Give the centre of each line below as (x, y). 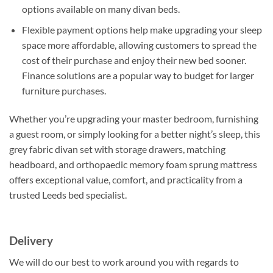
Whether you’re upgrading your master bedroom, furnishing (134, 119)
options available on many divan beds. (101, 9)
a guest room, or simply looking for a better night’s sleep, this (135, 134)
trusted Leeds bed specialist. (68, 195)
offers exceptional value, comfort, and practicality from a (126, 180)
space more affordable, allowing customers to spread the (139, 45)
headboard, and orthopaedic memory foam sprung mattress (133, 165)
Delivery (31, 241)
